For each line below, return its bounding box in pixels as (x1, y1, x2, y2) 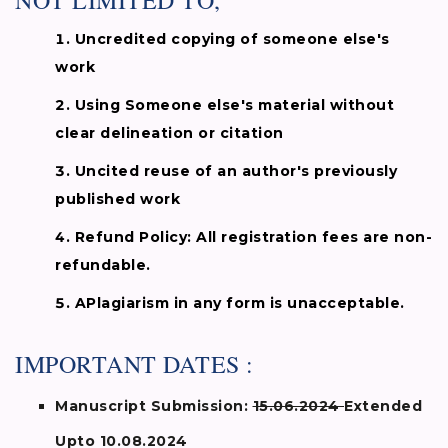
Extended (344, 397, 422, 416)
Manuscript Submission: (55, 397, 253, 416)
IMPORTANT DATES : (15, 348, 254, 381)
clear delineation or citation (55, 124, 284, 143)
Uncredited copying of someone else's (74, 30, 390, 49)
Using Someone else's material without (74, 96, 394, 115)
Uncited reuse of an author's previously (74, 162, 397, 181)
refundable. (55, 256, 151, 275)
